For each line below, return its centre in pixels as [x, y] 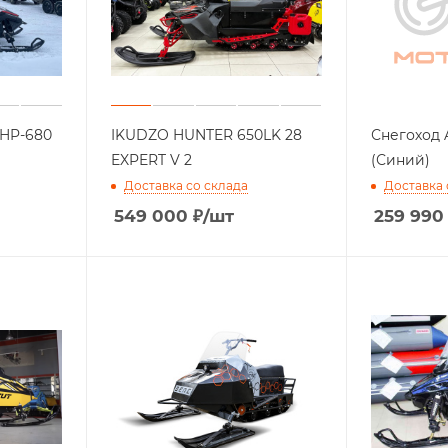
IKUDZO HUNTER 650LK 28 [206, 135]
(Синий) [400, 160]
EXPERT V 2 [151, 160]
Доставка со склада [185, 186]
